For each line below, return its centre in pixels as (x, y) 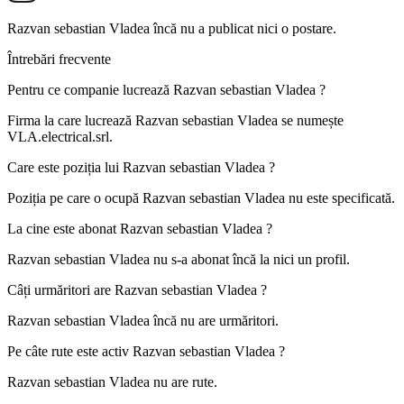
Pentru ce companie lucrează (90, 90)
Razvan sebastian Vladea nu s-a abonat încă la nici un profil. (179, 260)
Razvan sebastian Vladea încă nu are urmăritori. (143, 321)
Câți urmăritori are (61, 290)
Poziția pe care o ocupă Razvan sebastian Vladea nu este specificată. (201, 198)
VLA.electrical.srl (58, 137)
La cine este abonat (64, 229)
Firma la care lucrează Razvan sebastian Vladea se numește (175, 121)
